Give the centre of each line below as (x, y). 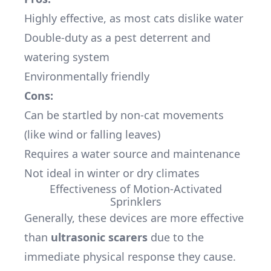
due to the (176, 237)
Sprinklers (135, 201)
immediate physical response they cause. (130, 256)
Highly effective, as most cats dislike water (134, 18)
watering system (67, 57)
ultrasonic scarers (99, 237)
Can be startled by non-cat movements (124, 115)
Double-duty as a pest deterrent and (117, 38)
